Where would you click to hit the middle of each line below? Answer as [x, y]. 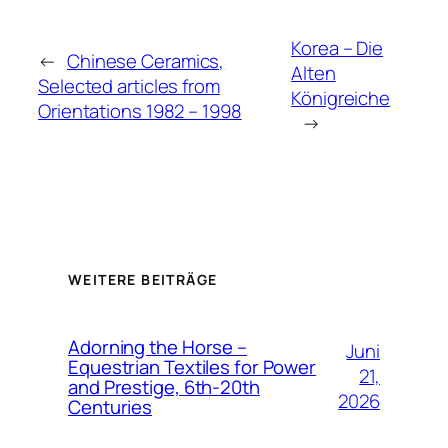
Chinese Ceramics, [145, 60]
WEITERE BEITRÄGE [143, 279]
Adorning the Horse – [157, 346]
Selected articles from [129, 85]
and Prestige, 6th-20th [164, 386]
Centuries [110, 406]
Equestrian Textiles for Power [192, 366]
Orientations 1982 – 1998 [140, 110]
